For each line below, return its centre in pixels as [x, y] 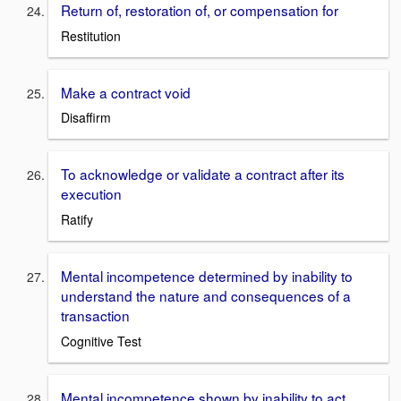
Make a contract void [126, 92]
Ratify [77, 219]
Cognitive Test [101, 341]
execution [91, 194]
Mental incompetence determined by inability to [207, 275]
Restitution [91, 35]
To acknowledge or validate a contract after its [203, 174]
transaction [95, 315]
